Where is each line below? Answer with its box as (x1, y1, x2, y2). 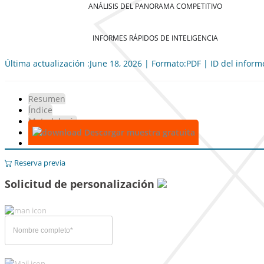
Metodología (28, 115, 77, 127)
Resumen (28, 93, 65, 104)
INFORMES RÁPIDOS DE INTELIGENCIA (92, 32, 218, 43)
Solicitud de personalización (5, 177, 157, 191)
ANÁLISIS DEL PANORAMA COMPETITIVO (88, 1, 222, 12)
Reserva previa (12, 157, 65, 168)
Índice (28, 104, 52, 115)
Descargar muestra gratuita (81, 127, 195, 138)
